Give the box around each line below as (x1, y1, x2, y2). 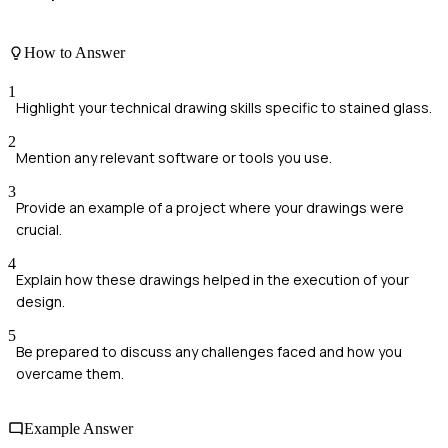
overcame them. (16, 363, 124, 383)
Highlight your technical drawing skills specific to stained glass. (16, 97, 432, 117)
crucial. (16, 219, 62, 239)
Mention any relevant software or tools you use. (16, 147, 332, 167)
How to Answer (24, 43, 125, 61)
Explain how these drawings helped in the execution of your (16, 269, 409, 289)
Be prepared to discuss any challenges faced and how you (16, 341, 402, 361)
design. (16, 291, 65, 311)
